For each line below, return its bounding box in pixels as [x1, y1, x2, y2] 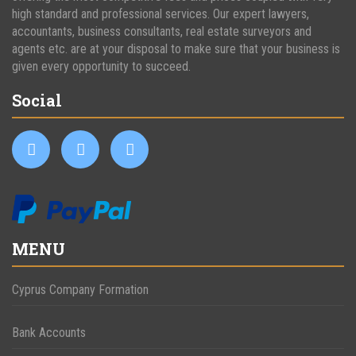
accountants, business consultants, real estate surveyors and [12, 23, 311, 39]
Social [12, 89, 62, 110]
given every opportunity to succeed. [12, 58, 191, 74]
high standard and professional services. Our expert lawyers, [12, 6, 309, 21]
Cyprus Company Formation [12, 281, 149, 297]
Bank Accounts [12, 324, 86, 340]
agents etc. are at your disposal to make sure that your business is [12, 41, 340, 56]
